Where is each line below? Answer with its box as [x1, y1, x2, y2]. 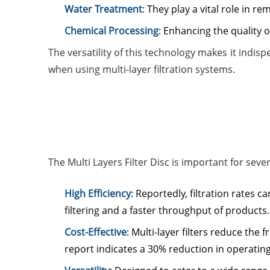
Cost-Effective [64, 225, 127, 239]
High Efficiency [64, 187, 131, 200]
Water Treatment [64, 2, 142, 16]
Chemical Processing [64, 24, 159, 37]
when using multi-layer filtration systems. [48, 63, 235, 76]
